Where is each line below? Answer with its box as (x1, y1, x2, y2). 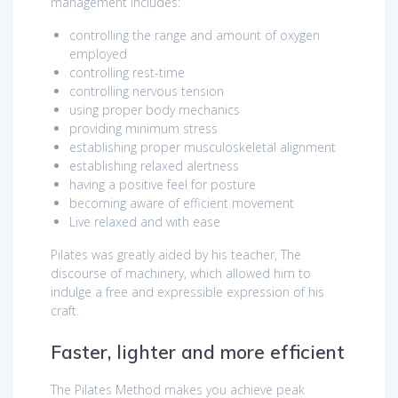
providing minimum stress (69, 119, 218, 137)
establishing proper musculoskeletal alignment (69, 138, 336, 155)
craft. (51, 301, 79, 319)
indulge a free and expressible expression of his (51, 283, 324, 300)
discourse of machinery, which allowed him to (51, 264, 311, 282)
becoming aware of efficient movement (69, 194, 294, 211)
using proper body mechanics (69, 100, 240, 118)
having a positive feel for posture (69, 175, 256, 193)
